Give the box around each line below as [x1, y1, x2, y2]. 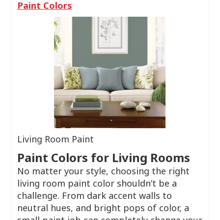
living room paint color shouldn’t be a [17, 177, 177, 189]
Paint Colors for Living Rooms [17, 149, 190, 165]
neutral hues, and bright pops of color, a [17, 202, 189, 214]
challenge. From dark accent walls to [17, 190, 172, 201]
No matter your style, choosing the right [17, 165, 190, 177]
